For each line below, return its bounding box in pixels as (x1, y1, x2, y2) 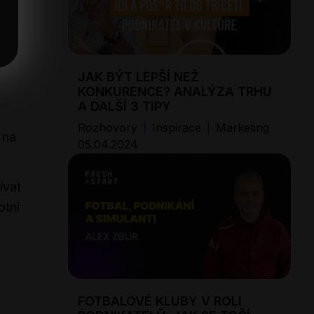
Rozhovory (78, 120, 137, 135)
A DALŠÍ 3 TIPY (78, 98, 171, 114)
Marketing (216, 120, 269, 135)
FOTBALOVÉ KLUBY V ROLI (78, 293, 242, 308)
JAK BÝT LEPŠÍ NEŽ (78, 69, 199, 84)
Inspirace (152, 120, 201, 135)
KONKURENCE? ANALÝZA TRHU (78, 83, 272, 99)
